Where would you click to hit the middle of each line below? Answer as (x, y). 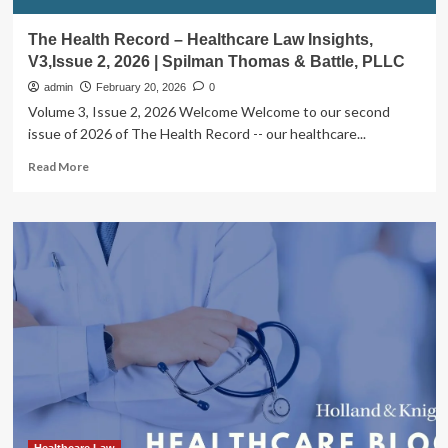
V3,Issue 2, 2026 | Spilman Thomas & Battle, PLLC (216, 61)
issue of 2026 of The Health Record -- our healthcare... (196, 133)
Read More (58, 166)
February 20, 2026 (140, 87)
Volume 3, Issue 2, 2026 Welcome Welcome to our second (208, 111)
